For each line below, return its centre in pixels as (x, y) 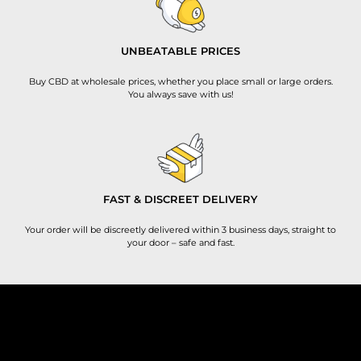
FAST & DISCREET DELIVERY (180, 199)
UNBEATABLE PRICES (180, 51)
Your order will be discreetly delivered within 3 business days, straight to (180, 229)
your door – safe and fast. (180, 242)
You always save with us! (180, 94)
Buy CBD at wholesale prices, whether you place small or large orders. (180, 81)
